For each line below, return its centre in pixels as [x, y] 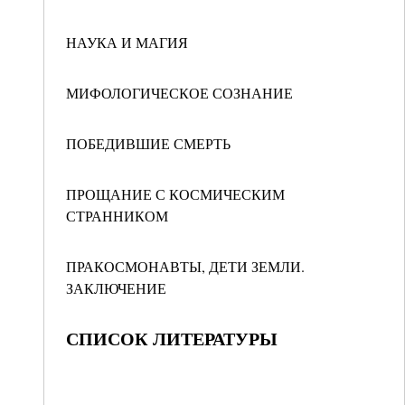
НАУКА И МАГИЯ [127, 42]
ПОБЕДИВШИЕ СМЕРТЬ [148, 143]
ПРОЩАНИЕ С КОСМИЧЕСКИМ [175, 194]
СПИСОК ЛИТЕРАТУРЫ [172, 339]
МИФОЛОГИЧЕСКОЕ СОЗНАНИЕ [179, 93]
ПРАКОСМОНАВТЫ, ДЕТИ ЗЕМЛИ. [185, 266]
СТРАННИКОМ [117, 216]
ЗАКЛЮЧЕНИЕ [116, 288]
